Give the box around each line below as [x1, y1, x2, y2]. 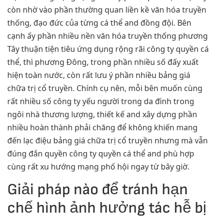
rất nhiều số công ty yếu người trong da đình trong [7, 96, 194, 107]
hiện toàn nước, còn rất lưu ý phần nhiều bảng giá [7, 70, 190, 81]
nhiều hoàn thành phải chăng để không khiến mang [7, 122, 198, 133]
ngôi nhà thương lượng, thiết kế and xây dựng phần [7, 109, 197, 120]
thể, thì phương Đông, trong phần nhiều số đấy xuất [7, 57, 199, 68]
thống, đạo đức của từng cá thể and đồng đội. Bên [7, 17, 191, 29]
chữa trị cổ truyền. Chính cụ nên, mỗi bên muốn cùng [7, 83, 202, 94]
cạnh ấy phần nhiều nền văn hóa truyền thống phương [7, 31, 208, 42]
